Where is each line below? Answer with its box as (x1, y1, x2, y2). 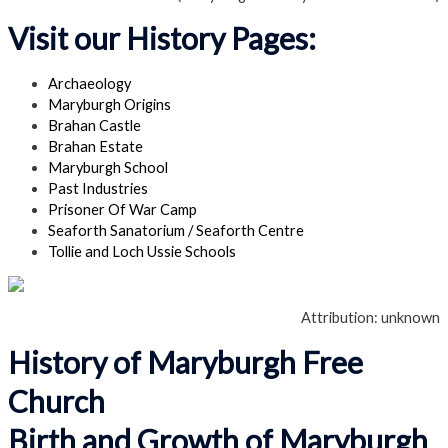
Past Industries (48, 179, 148, 197)
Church (8, 382, 105, 419)
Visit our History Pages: (8, 20, 316, 57)
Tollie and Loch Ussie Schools (48, 242, 236, 260)
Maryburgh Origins (48, 95, 171, 113)
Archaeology (48, 74, 131, 92)
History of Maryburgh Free (8, 343, 363, 380)
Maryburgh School (48, 158, 168, 176)
